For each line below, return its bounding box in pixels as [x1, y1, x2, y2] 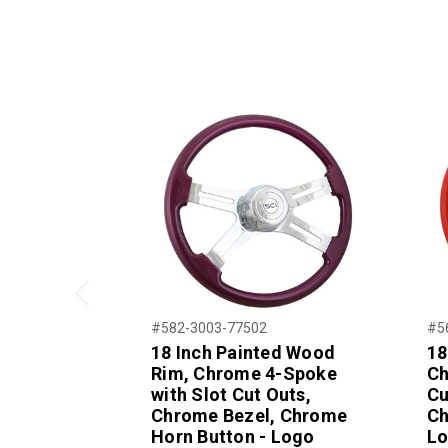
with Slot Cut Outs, [151, 383, 311, 405]
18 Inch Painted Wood [151, 341, 335, 363]
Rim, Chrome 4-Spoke [151, 362, 337, 384]
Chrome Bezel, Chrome [151, 404, 347, 426]
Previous [66, 299, 129, 319]
